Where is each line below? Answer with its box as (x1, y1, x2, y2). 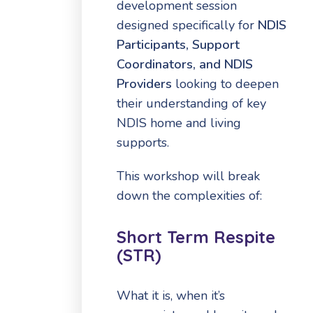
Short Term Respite (117, 226, 275, 247)
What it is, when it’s (117, 287, 225, 305)
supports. (117, 133, 169, 151)
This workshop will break (117, 167, 260, 184)
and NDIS (196, 55, 253, 73)
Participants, (117, 36, 192, 53)
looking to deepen (172, 75, 279, 92)
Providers (117, 75, 172, 92)
